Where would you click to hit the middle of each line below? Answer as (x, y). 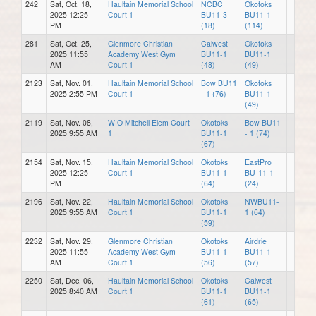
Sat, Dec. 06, (72, 280)
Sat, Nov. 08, (72, 122)
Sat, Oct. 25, (71, 43)
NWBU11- (262, 201)
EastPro (258, 162)
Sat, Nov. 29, (72, 241)
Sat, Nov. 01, (72, 83)
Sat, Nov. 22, (72, 201)
